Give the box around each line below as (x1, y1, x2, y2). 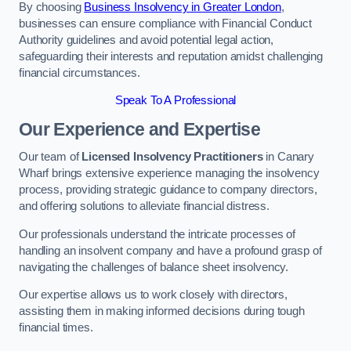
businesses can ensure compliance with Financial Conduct (19, 16, 313, 30)
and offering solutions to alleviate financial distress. (19, 200, 270, 213)
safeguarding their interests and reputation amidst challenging (19, 49, 323, 63)
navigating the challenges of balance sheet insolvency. (19, 260, 289, 273)
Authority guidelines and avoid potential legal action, (19, 33, 274, 46)
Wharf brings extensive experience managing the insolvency (19, 167, 320, 180)
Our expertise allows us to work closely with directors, (19, 288, 288, 302)
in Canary (262, 150, 315, 164)
